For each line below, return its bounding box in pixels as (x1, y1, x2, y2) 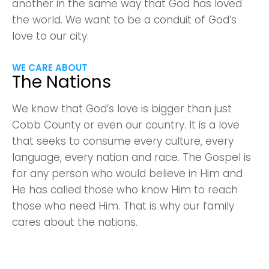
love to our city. (12, 29, 89, 43)
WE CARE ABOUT (12, 61, 88, 74)
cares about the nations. (12, 215, 138, 229)
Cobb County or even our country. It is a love (12, 118, 240, 132)
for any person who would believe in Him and (12, 166, 243, 181)
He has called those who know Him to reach (12, 183, 238, 197)
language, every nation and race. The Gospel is (12, 150, 251, 165)
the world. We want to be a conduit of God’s (12, 13, 237, 27)
